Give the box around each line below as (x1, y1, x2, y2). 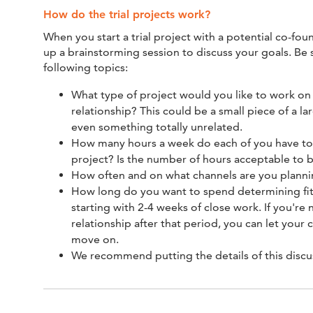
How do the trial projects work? (43, 8, 210, 22)
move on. (71, 233, 119, 247)
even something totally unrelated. (71, 120, 242, 134)
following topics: (43, 61, 128, 75)
